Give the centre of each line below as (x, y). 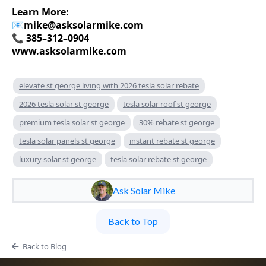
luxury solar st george (58, 159)
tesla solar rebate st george (159, 159)
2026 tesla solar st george (64, 104)
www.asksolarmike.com (69, 51)
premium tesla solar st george (72, 122)
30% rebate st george (177, 122)
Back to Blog (44, 246)
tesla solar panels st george (67, 140)
